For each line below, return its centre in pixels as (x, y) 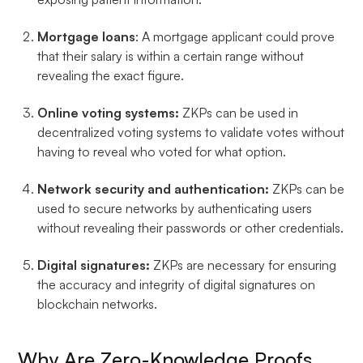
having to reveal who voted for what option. (162, 151)
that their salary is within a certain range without (171, 56)
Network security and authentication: (154, 188)
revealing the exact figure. (111, 75)
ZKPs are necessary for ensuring (245, 265)
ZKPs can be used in (241, 112)
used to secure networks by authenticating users (175, 208)
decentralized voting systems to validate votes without (191, 132)
